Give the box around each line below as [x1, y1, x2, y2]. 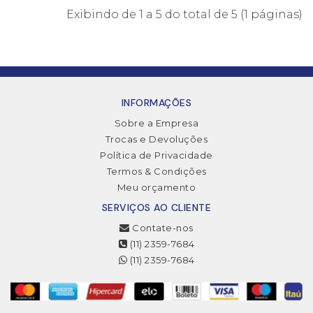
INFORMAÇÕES [121, 96, 192, 109]
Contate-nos [129, 221, 194, 233]
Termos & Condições [106, 165, 207, 177]
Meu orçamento [117, 181, 196, 193]
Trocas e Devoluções [105, 133, 208, 145]
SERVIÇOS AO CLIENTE [101, 201, 212, 214]
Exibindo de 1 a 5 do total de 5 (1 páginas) [66, 7, 303, 21]
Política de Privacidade [100, 149, 213, 161]
